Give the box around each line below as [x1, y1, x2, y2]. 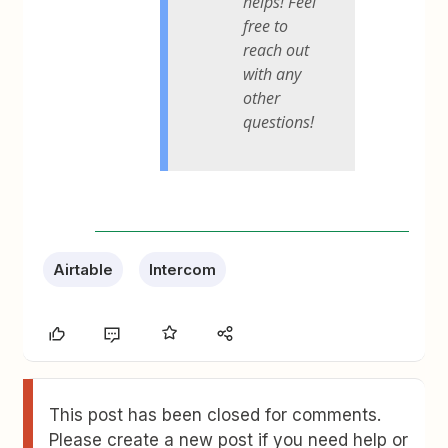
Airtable [53, 259, 114, 279]
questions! [243, 110, 315, 133]
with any [243, 62, 302, 85]
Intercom [149, 259, 217, 279]
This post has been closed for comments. [49, 404, 382, 425]
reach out [243, 38, 310, 61]
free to [243, 14, 289, 37]
